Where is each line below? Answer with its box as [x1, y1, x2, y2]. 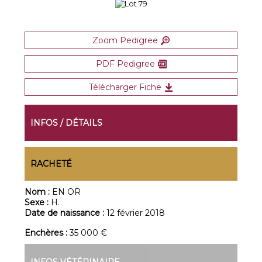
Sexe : [25, 197, 51, 208]
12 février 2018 [106, 208, 166, 218]
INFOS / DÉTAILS [30, 118, 103, 128]
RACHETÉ [30, 158, 73, 169]
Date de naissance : [25, 208, 107, 218]
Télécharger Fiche [89, 82, 161, 92]
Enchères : [25, 227, 70, 238]
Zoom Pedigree [92, 35, 158, 46]
